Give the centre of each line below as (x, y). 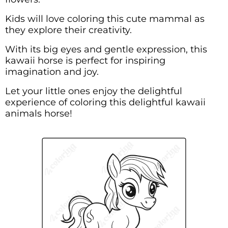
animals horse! (39, 113)
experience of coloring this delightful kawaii (105, 102)
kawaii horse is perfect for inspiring (85, 60)
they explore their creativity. (68, 30)
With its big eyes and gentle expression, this (106, 49)
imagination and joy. (52, 72)
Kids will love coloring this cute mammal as (105, 19)
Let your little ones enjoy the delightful (94, 91)
